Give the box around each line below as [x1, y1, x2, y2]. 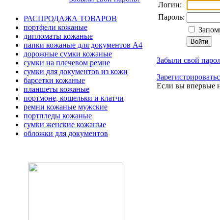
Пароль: [158, 12, 185, 21]
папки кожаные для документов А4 [24, 41, 142, 49]
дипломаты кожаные [24, 32, 93, 40]
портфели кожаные [24, 23, 87, 31]
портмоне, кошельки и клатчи [24, 94, 124, 102]
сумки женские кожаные [24, 120, 106, 129]
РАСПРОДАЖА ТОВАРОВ [24, 14, 117, 23]
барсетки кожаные [24, 76, 85, 84]
